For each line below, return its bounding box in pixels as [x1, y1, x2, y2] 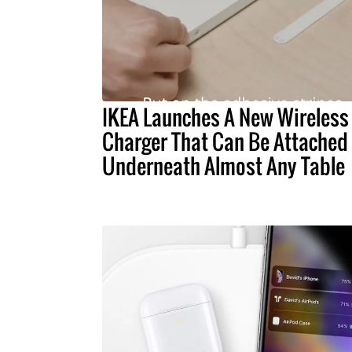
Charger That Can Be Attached [101, 126, 348, 157]
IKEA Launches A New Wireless [101, 101, 349, 133]
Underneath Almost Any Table [101, 150, 345, 181]
